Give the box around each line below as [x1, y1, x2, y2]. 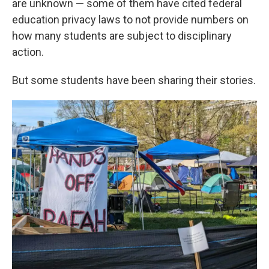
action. [12, 46, 44, 58]
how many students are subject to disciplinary [12, 29, 232, 42]
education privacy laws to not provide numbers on [12, 13, 249, 26]
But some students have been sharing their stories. [12, 74, 256, 86]
